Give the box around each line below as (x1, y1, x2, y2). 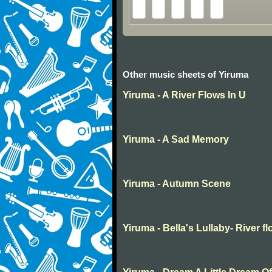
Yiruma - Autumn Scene (123, 178, 231, 189)
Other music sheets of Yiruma (123, 69, 248, 80)
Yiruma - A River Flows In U (123, 90, 246, 101)
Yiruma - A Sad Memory (123, 134, 229, 145)
